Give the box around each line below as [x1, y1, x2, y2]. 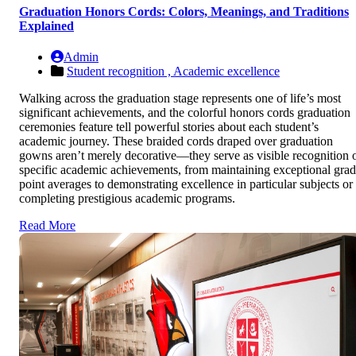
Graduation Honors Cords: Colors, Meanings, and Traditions [19, 4, 349, 18]
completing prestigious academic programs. [19, 192, 235, 206]
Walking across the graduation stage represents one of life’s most [19, 91, 341, 106]
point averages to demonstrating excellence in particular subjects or [19, 177, 353, 192]
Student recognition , [67, 64, 173, 79]
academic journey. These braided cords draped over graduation [19, 134, 333, 149]
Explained [19, 18, 74, 33]
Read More [19, 219, 75, 233]
